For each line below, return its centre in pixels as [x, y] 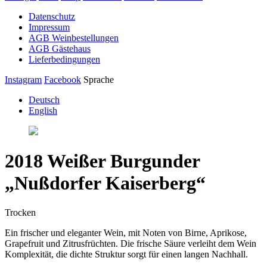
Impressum [49, 27]
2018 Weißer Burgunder [102, 161]
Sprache [99, 79]
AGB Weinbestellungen [74, 38]
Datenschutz [52, 16]
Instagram [23, 79]
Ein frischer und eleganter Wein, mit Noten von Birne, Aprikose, [126, 232]
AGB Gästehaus [60, 48]
